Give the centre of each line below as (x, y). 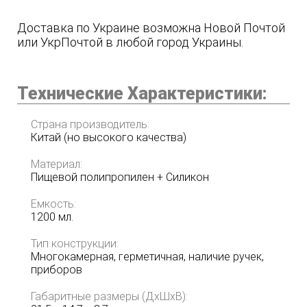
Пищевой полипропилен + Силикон (120, 177)
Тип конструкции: (75, 244)
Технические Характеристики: (142, 94)
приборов (57, 270)
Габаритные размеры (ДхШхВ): (109, 297)
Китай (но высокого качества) (109, 138)
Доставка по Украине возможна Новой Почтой (151, 28)
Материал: (57, 164)
